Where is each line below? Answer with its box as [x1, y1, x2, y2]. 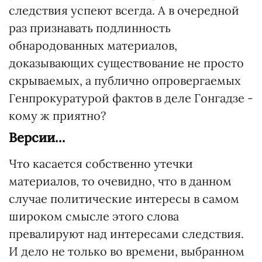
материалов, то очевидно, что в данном [9, 174, 232, 188]
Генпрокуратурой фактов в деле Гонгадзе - [9, 91, 253, 105]
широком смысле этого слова [9, 209, 179, 223]
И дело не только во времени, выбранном [9, 244, 244, 258]
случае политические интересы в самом [9, 191, 239, 206]
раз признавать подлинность [9, 20, 171, 35]
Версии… [9, 129, 65, 146]
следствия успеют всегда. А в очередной [9, 3, 239, 18]
